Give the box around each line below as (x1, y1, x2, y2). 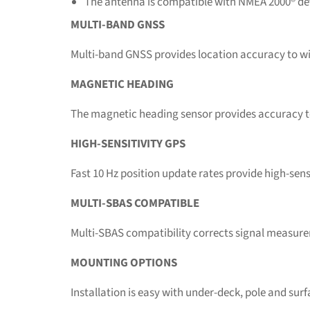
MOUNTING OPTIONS (71, 254, 177, 271)
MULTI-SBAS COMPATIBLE (71, 194, 199, 212)
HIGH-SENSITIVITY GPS (71, 135, 185, 152)
